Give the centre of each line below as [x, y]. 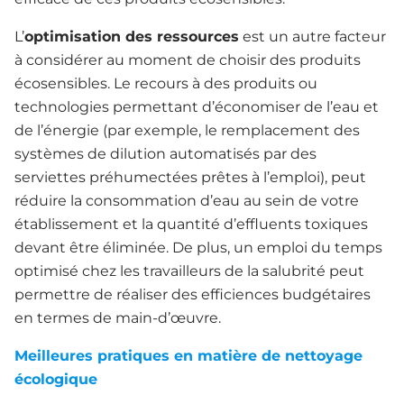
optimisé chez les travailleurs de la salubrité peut [189, 271]
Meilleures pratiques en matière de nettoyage [188, 356]
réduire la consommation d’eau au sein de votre [187, 201]
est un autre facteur [312, 37]
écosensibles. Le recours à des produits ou [166, 84]
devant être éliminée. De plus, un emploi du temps [198, 248]
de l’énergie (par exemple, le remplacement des [187, 131]
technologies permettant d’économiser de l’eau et [197, 107]
